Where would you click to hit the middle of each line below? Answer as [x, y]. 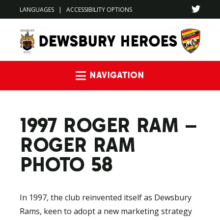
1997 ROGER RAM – [108, 125]
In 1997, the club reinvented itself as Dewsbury [106, 198]
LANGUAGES [37, 9]
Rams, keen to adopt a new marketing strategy [106, 211]
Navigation [173, 75]
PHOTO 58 [66, 164]
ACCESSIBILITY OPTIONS [99, 9]
